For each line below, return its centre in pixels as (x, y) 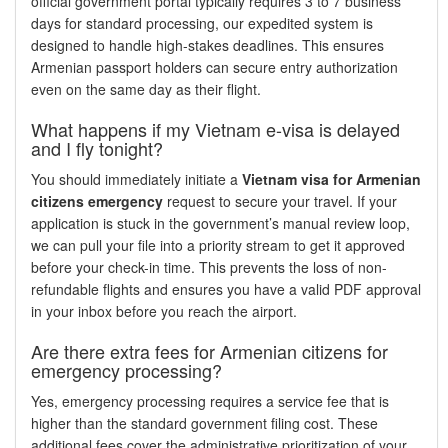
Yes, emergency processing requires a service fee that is (210, 400)
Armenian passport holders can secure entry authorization (214, 66)
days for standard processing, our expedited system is (202, 22)
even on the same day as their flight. (146, 88)
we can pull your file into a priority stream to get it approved (218, 244)
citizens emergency (97, 200)
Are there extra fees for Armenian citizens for (209, 350)
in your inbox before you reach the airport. (164, 310)
